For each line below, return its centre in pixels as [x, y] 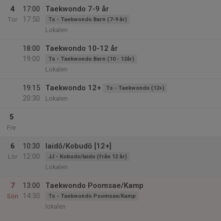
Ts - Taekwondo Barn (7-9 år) [88, 19]
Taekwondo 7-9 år [77, 9]
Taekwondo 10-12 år [82, 48]
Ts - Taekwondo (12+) [135, 88]
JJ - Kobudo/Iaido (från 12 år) [88, 157]
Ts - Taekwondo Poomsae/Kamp [92, 196]
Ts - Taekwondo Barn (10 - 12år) [91, 59]
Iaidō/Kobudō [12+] [78, 146]
